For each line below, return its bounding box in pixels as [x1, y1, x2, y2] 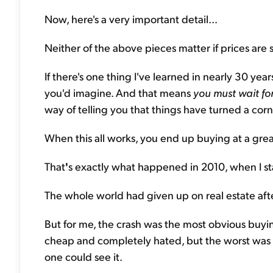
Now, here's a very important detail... [44, 12, 218, 26]
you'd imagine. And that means [44, 85, 193, 99]
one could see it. [44, 249, 122, 263]
